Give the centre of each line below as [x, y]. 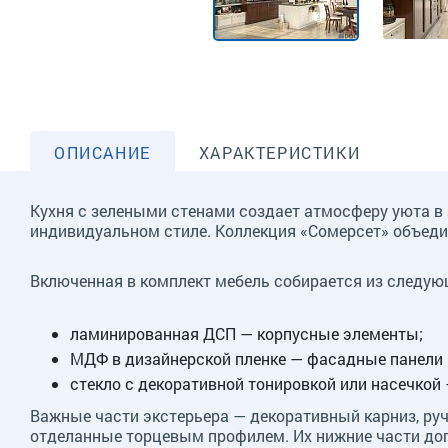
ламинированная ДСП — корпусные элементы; [246, 333]
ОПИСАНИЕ [102, 152]
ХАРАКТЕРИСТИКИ [279, 152]
